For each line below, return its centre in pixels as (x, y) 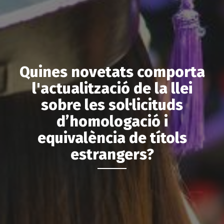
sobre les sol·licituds (112, 105)
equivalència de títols (112, 138)
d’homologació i (112, 122)
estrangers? (112, 155)
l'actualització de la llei (112, 89)
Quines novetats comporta (112, 72)
